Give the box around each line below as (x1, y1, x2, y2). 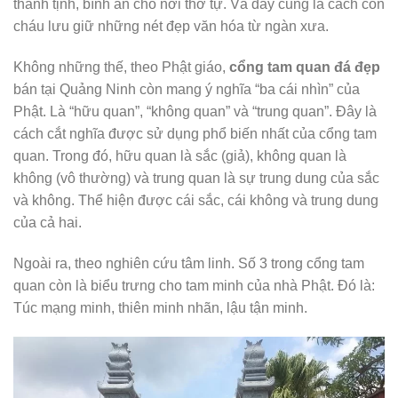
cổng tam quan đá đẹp (229, 59, 380, 75)
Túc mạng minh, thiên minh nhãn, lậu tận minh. (13, 299, 307, 315)
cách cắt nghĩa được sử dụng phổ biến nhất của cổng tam (13, 125, 377, 141)
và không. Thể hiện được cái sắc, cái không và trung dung (13, 192, 378, 208)
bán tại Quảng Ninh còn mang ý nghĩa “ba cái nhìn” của (13, 81, 360, 97)
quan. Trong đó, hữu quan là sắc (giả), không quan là (13, 147, 346, 163)
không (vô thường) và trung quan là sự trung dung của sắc (13, 170, 379, 186)
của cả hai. (13, 214, 82, 230)
